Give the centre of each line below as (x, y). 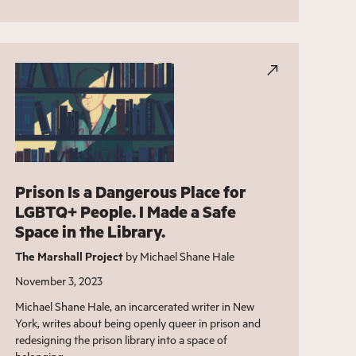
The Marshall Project (69, 257)
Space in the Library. (90, 232)
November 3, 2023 (58, 281)
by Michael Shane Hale (178, 257)
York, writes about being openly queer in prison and (137, 323)
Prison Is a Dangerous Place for (130, 192)
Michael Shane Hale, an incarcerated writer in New (134, 307)
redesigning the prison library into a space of (121, 340)
